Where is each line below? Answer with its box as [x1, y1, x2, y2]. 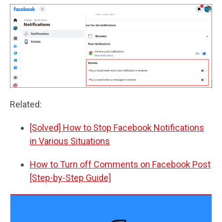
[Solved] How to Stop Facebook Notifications [30, 122, 204, 133]
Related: [10, 99, 42, 110]
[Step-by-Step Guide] [30, 172, 111, 183]
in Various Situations [30, 136, 110, 147]
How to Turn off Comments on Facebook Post [30, 159, 211, 170]
